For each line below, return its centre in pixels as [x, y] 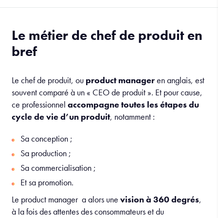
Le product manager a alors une [65, 199]
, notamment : [132, 117]
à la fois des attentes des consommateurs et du [88, 211]
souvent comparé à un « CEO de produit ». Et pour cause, [107, 92]
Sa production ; [46, 153]
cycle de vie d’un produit [61, 117]
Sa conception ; [46, 138]
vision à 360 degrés [159, 199]
